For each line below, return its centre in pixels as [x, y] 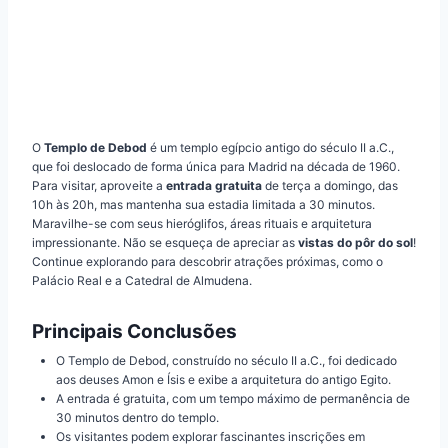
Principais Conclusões [135, 332]
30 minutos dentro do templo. [137, 417]
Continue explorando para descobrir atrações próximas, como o [207, 262]
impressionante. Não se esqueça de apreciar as [165, 243]
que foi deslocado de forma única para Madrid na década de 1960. [216, 167]
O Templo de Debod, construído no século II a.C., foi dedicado [226, 360]
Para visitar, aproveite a [99, 186]
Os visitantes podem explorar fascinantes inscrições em [210, 436]
